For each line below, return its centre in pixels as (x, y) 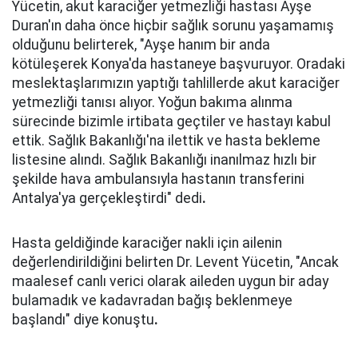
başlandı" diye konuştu (83, 320)
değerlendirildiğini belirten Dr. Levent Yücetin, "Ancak (175, 262)
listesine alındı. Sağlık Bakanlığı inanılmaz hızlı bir (164, 160)
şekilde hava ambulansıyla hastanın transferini (158, 179)
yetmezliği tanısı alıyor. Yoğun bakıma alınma (152, 102)
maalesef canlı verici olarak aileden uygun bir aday (170, 281)
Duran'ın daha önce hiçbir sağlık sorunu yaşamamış (173, 26)
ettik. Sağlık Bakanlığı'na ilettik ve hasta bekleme (166, 141)
